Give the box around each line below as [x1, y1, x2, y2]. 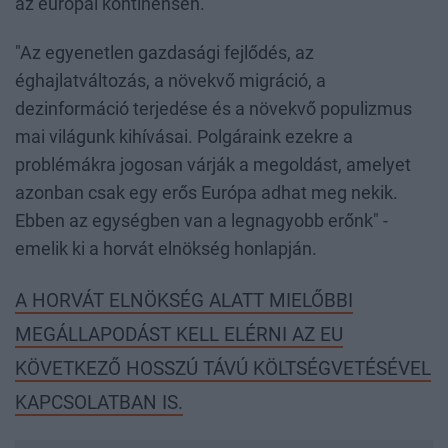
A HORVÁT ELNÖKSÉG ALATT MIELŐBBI [15, 289, 353, 313]
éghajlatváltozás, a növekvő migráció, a [15, 71, 326, 92]
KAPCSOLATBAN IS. [15, 391, 183, 415]
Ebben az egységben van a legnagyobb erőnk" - [15, 211, 388, 232]
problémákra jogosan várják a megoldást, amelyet [15, 155, 411, 176]
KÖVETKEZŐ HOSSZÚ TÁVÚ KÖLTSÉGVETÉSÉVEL [15, 357, 431, 381]
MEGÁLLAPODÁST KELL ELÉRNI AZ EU [15, 323, 343, 347]
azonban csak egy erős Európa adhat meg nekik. [15, 183, 398, 204]
